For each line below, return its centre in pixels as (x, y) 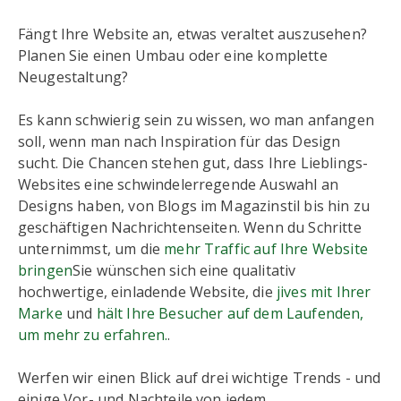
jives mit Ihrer (324, 292)
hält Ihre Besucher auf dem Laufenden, (230, 313)
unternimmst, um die (91, 249)
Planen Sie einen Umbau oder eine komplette (173, 55)
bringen (46, 270)
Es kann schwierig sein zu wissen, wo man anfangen (196, 120)
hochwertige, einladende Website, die (147, 292)
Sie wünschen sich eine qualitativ (184, 270)
